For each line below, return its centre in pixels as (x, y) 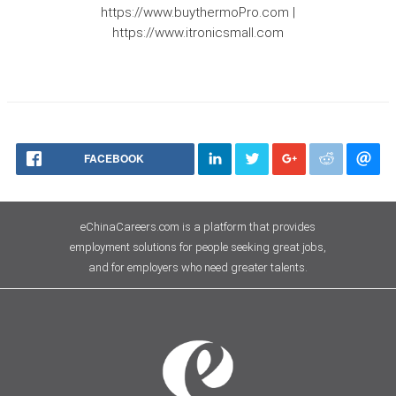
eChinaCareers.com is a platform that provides (198, 227)
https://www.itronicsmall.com (198, 33)
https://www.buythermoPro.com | (198, 13)
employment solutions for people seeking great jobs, (198, 247)
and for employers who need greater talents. (198, 268)
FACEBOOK (114, 159)
